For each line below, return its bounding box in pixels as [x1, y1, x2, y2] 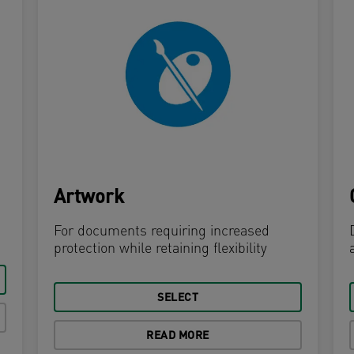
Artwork [54, 189, 124, 209]
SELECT [157, 292, 198, 305]
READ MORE [146, 330, 209, 343]
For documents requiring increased [54, 224, 269, 240]
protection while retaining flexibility [54, 242, 267, 258]
